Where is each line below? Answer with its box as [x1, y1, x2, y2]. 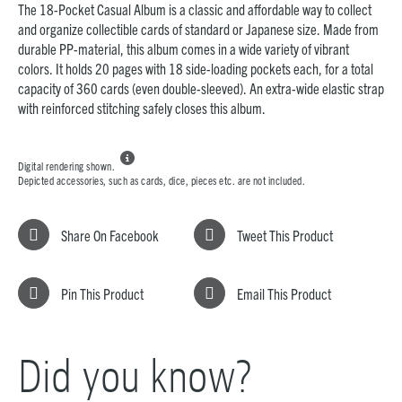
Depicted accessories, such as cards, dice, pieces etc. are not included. [18, 173, 305, 187]
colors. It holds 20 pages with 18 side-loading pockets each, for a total [18, 59, 373, 77]
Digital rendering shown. [18, 159, 115, 172]
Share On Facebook [61, 225, 159, 244]
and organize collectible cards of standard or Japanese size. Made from [18, 20, 379, 38]
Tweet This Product [236, 225, 333, 244]
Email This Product [236, 284, 331, 302]
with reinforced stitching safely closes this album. [18, 99, 266, 117]
